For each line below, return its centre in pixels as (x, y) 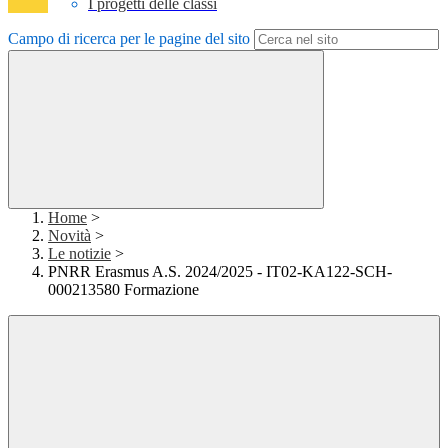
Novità (69, 236)
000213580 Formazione (123, 290)
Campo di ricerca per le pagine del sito (129, 39)
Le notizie (79, 254)
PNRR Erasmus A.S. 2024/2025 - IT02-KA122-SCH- (220, 272)
